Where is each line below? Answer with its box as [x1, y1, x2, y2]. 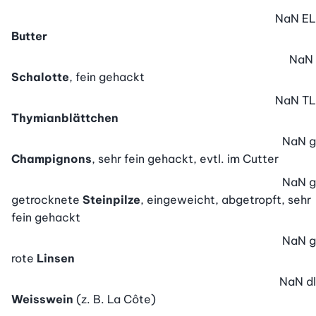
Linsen [37, 251, 75, 266]
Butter [11, 29, 47, 44]
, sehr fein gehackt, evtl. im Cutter [92, 152, 279, 166]
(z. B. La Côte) [76, 292, 156, 307]
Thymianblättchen [11, 111, 119, 126]
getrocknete [11, 193, 83, 207]
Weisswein [11, 292, 73, 307]
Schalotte [11, 70, 69, 85]
